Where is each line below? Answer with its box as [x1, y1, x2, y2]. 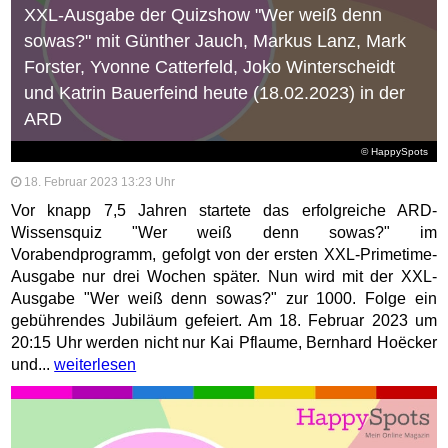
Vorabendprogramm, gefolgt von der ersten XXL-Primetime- [11, 245, 437, 263]
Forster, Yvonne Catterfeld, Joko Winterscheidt [23, 56, 395, 77]
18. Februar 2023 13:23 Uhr [24, 174, 176, 189]
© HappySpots [361, 145, 429, 157]
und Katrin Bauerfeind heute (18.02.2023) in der [23, 82, 405, 103]
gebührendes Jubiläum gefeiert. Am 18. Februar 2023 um [11, 311, 437, 329]
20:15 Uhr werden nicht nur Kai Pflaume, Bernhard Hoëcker [11, 333, 437, 351]
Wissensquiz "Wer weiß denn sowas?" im [11, 223, 437, 241]
